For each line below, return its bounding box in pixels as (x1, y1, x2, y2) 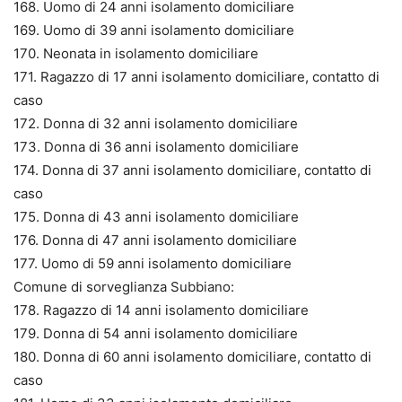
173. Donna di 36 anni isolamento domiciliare (13, 137, 299, 155)
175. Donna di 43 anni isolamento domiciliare (13, 207, 299, 225)
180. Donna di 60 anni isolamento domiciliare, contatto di (13, 347, 371, 365)
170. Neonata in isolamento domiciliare (13, 44, 258, 62)
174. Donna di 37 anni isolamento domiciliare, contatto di (13, 161, 371, 179)
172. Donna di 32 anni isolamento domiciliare (13, 114, 298, 132)
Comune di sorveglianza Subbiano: (13, 277, 234, 295)
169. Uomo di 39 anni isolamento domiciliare (13, 21, 294, 39)
